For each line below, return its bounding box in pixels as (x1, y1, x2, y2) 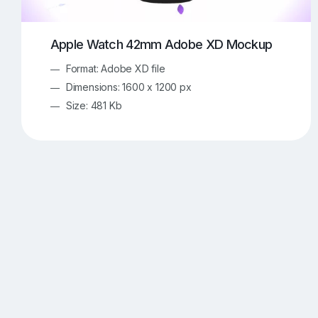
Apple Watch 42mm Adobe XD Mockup (50, 36, 273, 52)
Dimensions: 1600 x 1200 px (65, 80, 192, 93)
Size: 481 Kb (65, 99, 122, 111)
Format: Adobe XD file (65, 62, 165, 75)
